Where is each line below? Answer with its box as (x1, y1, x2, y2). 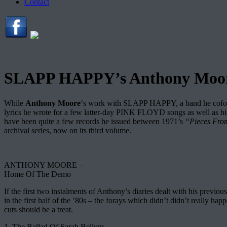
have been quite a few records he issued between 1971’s (4, 117, 185, 126)
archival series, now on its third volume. (4, 126, 131, 135)
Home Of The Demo (4, 169, 71, 178)
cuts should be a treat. (4, 205, 73, 214)
